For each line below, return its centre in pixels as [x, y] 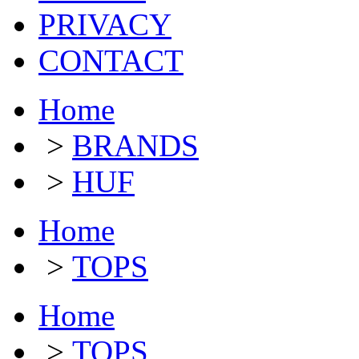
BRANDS [135, 145]
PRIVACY [105, 24]
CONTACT [111, 60]
